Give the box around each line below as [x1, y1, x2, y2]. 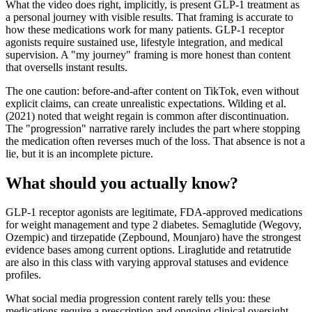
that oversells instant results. [6, 61, 127, 73]
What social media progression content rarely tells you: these [6, 292, 270, 305]
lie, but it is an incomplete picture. [6, 147, 153, 159]
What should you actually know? [6, 173, 238, 192]
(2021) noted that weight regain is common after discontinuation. [6, 109, 289, 122]
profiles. [6, 269, 41, 281]
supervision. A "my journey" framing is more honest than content [6, 48, 290, 61]
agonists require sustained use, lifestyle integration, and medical [6, 36, 283, 48]
